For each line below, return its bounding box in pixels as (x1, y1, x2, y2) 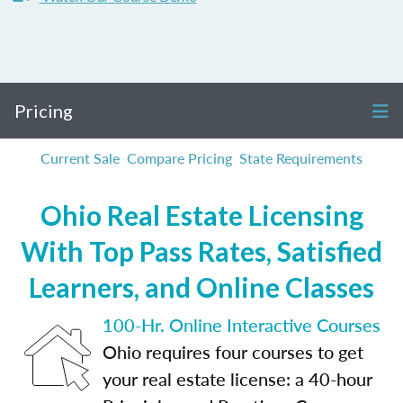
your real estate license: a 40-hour (103, 366, 372, 391)
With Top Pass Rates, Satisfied (21, 235, 382, 267)
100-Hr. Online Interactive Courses (103, 312, 381, 337)
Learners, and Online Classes (29, 271, 374, 303)
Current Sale (40, 148, 120, 168)
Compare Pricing (127, 148, 232, 168)
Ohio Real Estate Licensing (40, 199, 363, 231)
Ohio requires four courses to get (103, 339, 363, 364)
